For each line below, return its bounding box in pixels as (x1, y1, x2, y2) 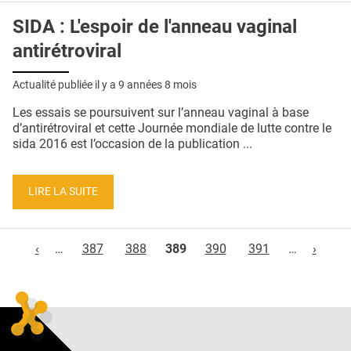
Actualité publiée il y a (13, 78, 118, 92)
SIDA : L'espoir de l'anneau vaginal (13, 16, 297, 38)
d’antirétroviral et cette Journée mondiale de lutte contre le (13, 121, 331, 136)
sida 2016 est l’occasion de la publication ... (13, 136, 252, 152)
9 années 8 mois (118, 78, 197, 92)
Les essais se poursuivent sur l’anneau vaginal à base (13, 105, 309, 121)
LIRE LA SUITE (28, 184, 98, 198)
